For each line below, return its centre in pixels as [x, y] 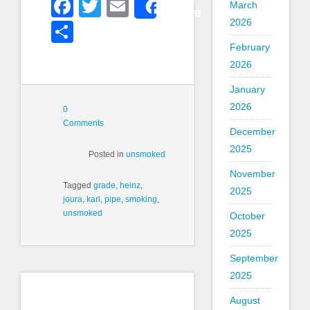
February [249, 47]
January [247, 89]
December [252, 131]
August [245, 300]
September [254, 258]
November [252, 174]
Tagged [78, 185]
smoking [141, 199]
